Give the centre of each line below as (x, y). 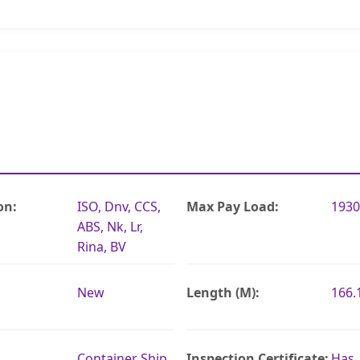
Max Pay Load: (232, 206)
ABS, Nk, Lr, (110, 226)
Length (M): (223, 292)
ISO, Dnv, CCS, (119, 206)
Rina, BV (101, 246)
